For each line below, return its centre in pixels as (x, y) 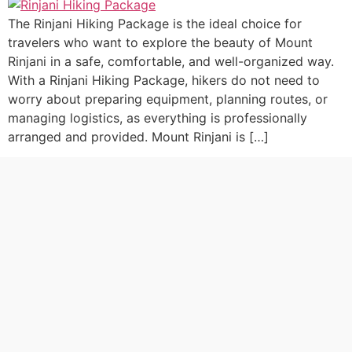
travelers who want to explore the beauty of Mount (160, 42)
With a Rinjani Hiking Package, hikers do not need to (164, 80)
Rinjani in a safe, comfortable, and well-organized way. (171, 61)
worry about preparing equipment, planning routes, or (168, 99)
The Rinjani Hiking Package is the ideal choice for (155, 24)
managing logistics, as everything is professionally (158, 118)
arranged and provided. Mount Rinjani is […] (138, 137)
